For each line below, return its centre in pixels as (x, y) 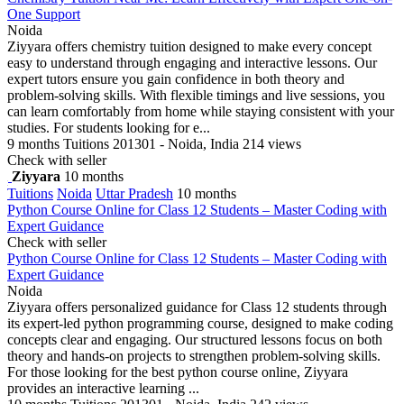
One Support (44, 14)
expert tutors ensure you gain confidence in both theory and (176, 78)
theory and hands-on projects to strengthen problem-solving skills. (194, 355)
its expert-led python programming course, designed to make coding (200, 323)
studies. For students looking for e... (109, 127)
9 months (33, 143)
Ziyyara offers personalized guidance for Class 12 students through (197, 307)
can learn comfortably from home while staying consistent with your (201, 111)
